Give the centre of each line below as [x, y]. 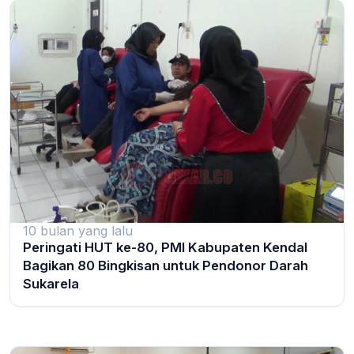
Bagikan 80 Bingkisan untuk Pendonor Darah [166, 265]
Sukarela [51, 283]
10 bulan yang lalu [78, 230]
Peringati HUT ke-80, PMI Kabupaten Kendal [165, 247]
